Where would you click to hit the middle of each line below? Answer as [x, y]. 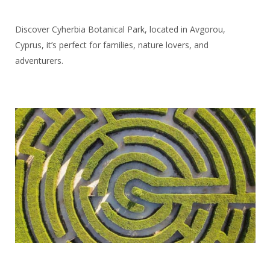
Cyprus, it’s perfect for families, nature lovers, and [111, 45]
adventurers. [39, 60]
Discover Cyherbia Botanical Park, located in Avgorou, [120, 29]
